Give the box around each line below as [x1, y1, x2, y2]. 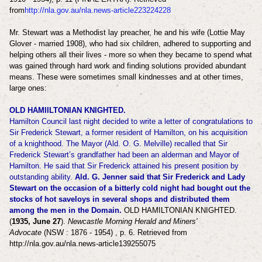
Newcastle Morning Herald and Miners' [67, 216, 197, 226]
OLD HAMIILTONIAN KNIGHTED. [9, 105, 128, 115]
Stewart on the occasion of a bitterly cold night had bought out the [9, 183, 250, 192]
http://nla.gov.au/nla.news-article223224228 [24, 5, 171, 15]
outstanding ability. [9, 172, 75, 181]
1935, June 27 [11, 216, 61, 226]
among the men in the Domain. [9, 205, 124, 215]
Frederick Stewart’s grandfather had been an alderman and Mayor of [9, 150, 239, 159]
